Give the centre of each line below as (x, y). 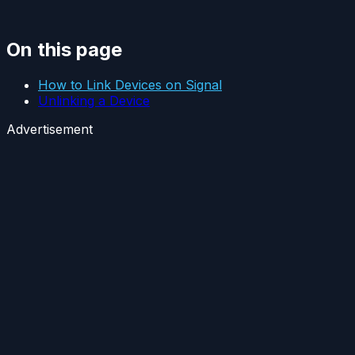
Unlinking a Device (94, 100)
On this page (64, 49)
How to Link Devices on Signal (130, 84)
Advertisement (50, 129)
